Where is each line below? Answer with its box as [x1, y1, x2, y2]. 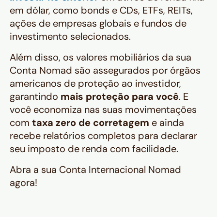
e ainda [149, 116, 184, 129]
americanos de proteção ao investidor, [10, 77, 181, 90]
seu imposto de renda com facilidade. [10, 142, 178, 155]
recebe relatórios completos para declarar [10, 129, 197, 142]
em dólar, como [10, 4, 81, 17]
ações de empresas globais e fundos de [10, 17, 186, 30]
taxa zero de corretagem [32, 116, 149, 129]
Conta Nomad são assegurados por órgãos [10, 64, 201, 77]
